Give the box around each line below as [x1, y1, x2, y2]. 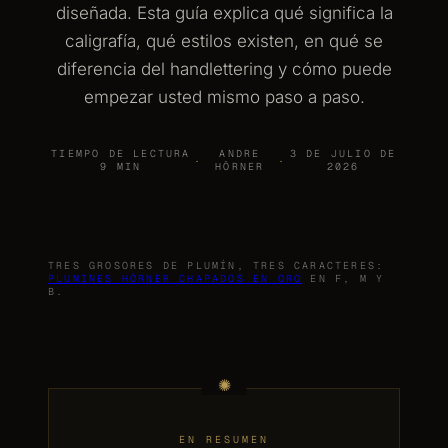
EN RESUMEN [179, 433, 269, 446]
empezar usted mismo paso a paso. [83, 87, 365, 107]
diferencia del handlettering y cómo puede [56, 59, 392, 79]
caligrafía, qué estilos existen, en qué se [65, 31, 383, 51]
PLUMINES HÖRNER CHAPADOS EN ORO [48, 272, 303, 285]
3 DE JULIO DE [289, 147, 397, 160]
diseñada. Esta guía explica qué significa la [55, 3, 393, 23]
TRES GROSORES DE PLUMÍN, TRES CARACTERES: [48, 259, 385, 272]
